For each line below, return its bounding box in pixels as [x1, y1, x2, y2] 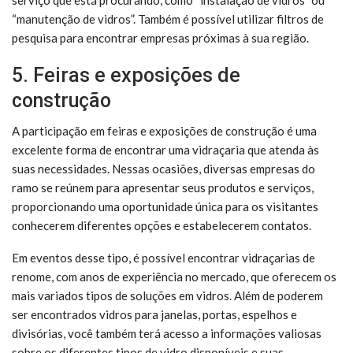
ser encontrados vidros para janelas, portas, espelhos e [12, 307, 297, 321]
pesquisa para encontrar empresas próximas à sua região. [12, 30, 309, 45]
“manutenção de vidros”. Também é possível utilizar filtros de [12, 11, 324, 26]
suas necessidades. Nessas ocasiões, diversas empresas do [12, 161, 315, 176]
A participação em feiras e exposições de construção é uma [12, 123, 317, 138]
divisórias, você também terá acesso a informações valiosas [12, 325, 321, 340]
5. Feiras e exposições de [12, 63, 240, 87]
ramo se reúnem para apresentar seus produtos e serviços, [12, 180, 314, 195]
